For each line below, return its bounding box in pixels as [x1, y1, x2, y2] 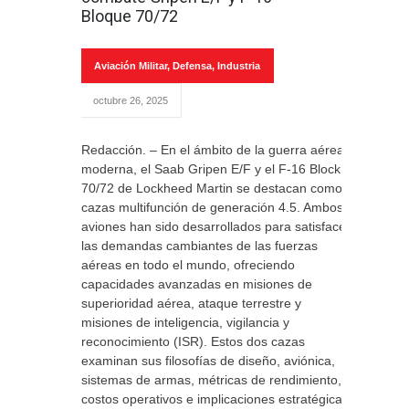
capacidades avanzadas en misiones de [81, 277, 312, 291]
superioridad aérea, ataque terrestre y [81, 296, 301, 310]
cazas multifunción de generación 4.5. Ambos [81, 200, 343, 215]
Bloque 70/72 [81, 6, 178, 26]
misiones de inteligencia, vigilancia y [81, 315, 289, 330]
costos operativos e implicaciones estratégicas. [81, 392, 352, 406]
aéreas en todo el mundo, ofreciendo [81, 257, 295, 272]
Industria [217, 60, 260, 71]
